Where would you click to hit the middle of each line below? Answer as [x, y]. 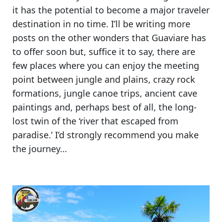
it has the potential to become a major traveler [111, 10]
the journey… [40, 148]
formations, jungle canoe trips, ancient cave [105, 93]
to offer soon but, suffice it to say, [85, 51]
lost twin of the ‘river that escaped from [95, 121]
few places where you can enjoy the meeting [106, 65]
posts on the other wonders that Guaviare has [109, 37]
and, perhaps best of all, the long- [124, 107]
